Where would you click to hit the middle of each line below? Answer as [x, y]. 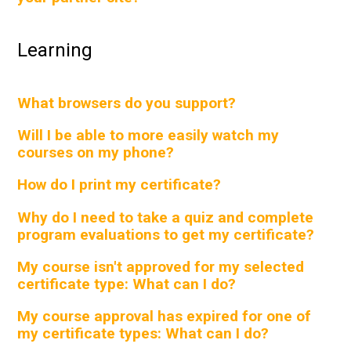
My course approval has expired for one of [165, 316]
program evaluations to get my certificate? [166, 234]
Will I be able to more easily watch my [148, 136]
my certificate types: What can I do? [143, 333]
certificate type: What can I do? [127, 284]
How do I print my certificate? [119, 185]
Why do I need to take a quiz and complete [166, 217]
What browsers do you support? [127, 103]
